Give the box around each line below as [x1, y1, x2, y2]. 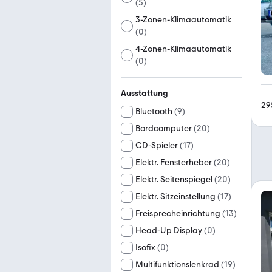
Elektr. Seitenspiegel [135, 174, 212, 185]
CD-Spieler [135, 140, 178, 151]
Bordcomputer [135, 123, 192, 134]
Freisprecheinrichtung [135, 208, 220, 219]
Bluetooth [135, 106, 172, 117]
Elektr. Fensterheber [135, 157, 212, 168]
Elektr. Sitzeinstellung [135, 191, 216, 202]
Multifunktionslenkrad [135, 259, 219, 270]
